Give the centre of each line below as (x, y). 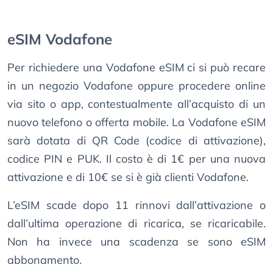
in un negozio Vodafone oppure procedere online (136, 86)
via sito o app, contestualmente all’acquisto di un (136, 104)
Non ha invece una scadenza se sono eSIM (136, 242)
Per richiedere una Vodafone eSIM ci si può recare (136, 68)
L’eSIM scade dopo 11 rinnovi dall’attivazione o (136, 205)
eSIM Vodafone (60, 39)
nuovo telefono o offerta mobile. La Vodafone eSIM (136, 122)
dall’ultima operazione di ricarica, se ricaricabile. (136, 224)
